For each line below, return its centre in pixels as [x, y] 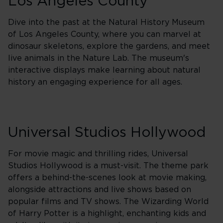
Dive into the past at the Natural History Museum [106, 22]
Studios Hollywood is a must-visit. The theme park [108, 166]
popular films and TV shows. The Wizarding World [108, 202]
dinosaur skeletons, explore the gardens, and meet [109, 46]
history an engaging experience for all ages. [95, 82]
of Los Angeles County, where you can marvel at [105, 34]
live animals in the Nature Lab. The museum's [99, 58]
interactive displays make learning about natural [104, 70]
